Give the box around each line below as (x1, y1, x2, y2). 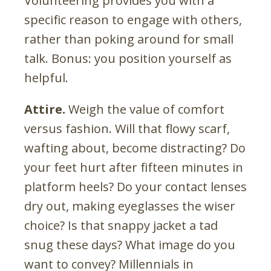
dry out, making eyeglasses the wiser (24, 197, 235, 214)
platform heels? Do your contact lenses (24, 178, 247, 195)
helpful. (24, 69, 68, 86)
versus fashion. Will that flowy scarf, (24, 120, 230, 137)
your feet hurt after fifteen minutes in (24, 158, 243, 175)
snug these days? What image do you (24, 236, 235, 253)
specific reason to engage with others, (24, 11, 242, 28)
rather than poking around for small (24, 30, 233, 47)
